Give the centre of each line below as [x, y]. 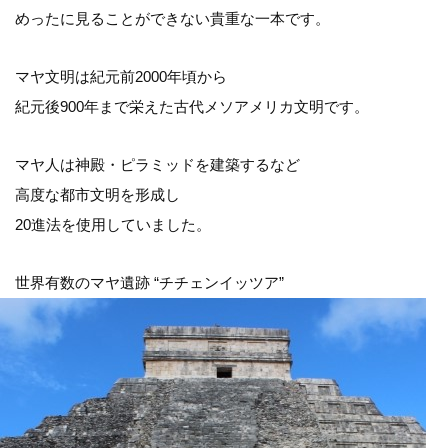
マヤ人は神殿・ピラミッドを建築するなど [157, 164]
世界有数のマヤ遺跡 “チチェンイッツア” [149, 282]
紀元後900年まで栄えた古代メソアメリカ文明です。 [192, 106]
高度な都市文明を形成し [97, 194]
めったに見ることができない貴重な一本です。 [172, 18]
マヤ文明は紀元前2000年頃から [121, 76]
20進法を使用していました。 [113, 224]
